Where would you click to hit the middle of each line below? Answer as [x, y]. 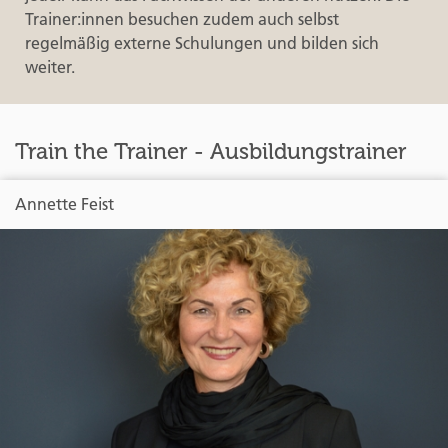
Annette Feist [64, 203]
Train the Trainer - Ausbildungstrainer [211, 151]
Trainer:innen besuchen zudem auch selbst [182, 18]
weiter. [50, 66]
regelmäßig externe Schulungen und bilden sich [202, 42]
